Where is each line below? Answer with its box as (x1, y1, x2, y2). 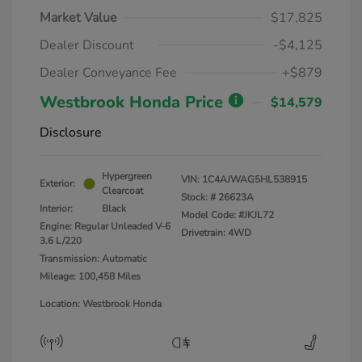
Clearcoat (102, 184, 143, 197)
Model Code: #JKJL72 (181, 208, 274, 221)
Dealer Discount (40, 36, 134, 54)
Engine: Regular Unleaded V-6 (40, 220, 170, 233)
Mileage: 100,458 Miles (40, 270, 141, 283)
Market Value (40, 9, 117, 27)
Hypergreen (102, 170, 152, 183)
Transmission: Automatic (40, 252, 147, 265)
